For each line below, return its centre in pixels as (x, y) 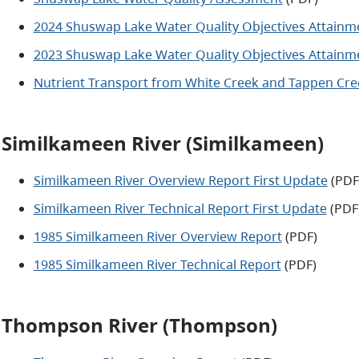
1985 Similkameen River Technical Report (157, 264)
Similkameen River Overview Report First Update (180, 180)
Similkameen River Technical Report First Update (180, 208)
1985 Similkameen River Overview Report (157, 236)
